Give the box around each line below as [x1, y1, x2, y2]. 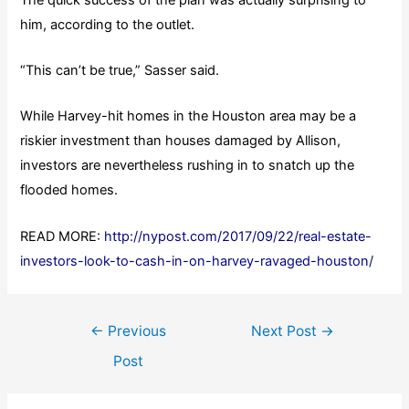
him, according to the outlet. [20, 16, 195, 33]
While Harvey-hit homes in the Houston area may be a [20, 108, 357, 125]
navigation [50, 341, 116, 358]
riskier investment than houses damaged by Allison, [20, 132, 341, 150]
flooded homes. [20, 182, 119, 199]
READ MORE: [20, 227, 105, 245]
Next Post [251, 321, 321, 340]
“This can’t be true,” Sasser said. [20, 62, 220, 79]
